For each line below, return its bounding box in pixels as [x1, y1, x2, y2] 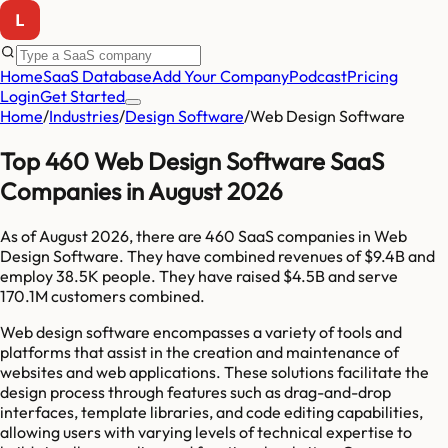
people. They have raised [99, 265, 283, 286]
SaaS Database [43, 66, 152, 86]
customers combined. [48, 285, 205, 306]
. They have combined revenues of [119, 245, 364, 266]
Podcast [289, 66, 347, 86]
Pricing [347, 66, 398, 86]
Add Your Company [152, 66, 289, 86]
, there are [129, 225, 205, 246]
